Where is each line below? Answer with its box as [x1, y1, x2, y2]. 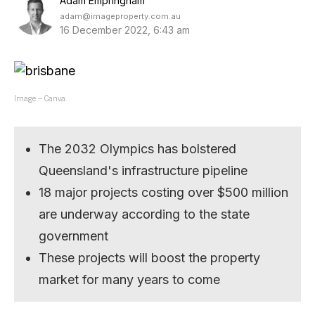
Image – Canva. [14, 90, 67, 105]
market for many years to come [39, 271, 221, 287]
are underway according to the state [39, 206, 250, 221]
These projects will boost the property [39, 250, 261, 265]
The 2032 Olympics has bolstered [39, 141, 237, 156]
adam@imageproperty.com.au [60, 11, 181, 21]
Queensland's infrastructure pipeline [39, 162, 248, 178]
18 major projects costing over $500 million [39, 184, 289, 200]
